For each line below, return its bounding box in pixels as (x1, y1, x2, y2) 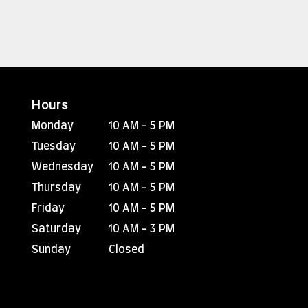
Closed (109, 244, 145, 255)
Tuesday (32, 141, 76, 152)
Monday (32, 120, 74, 131)
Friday (32, 203, 65, 214)
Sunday (32, 244, 71, 255)
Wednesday (32, 162, 93, 173)
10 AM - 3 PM (109, 223, 175, 234)
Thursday (32, 182, 81, 193)
